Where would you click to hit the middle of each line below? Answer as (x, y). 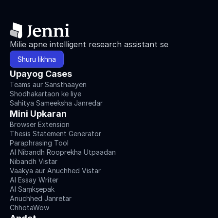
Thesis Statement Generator (55, 134)
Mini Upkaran (38, 114)
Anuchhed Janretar (41, 198)
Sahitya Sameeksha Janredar (56, 103)
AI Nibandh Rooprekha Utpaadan (63, 152)
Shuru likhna (37, 59)
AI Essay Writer (34, 180)
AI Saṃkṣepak (32, 189)
